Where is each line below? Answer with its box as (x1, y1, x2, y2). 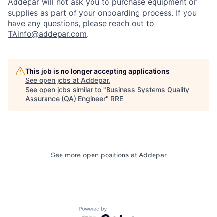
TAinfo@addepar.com (8, 29, 87, 39)
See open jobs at (25, 76, 81, 84)
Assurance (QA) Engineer (25, 94, 106, 103)
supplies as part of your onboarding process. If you (8, 8, 197, 17)
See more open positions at (50, 151, 139, 159)
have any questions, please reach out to (8, 18, 154, 28)
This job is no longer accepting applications (25, 67, 170, 75)
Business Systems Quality (106, 85, 189, 93)
